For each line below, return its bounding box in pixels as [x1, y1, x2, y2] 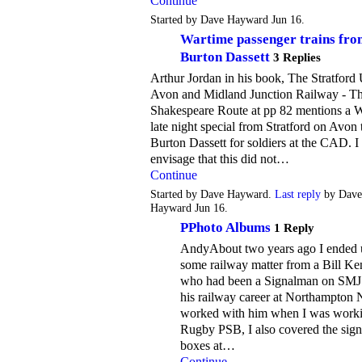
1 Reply [274, 221, 314, 234]
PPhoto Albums [180, 219, 271, 235]
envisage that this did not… [150, 151, 289, 166]
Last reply [275, 187, 321, 200]
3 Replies [273, 50, 321, 64]
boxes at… [180, 338, 235, 352]
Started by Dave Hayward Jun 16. [150, 13, 305, 26]
